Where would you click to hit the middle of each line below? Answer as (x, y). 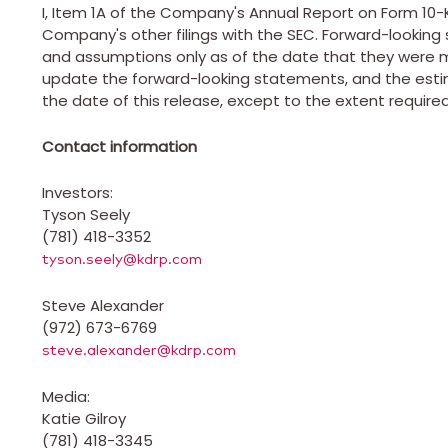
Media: (68, 396)
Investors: (77, 192)
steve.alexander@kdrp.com (139, 350)
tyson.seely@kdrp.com (122, 259)
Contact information (119, 146)
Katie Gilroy (84, 418)
